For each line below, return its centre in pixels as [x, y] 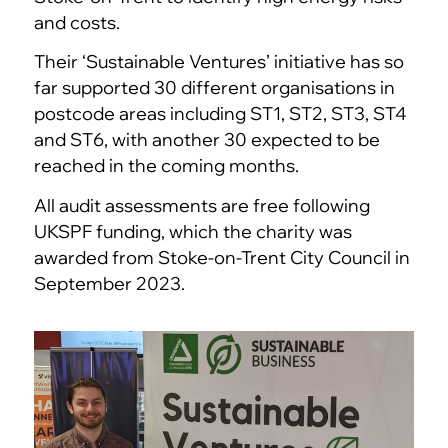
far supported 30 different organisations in [214, 88]
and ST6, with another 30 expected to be [206, 140]
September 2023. [109, 283]
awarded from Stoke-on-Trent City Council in [221, 257]
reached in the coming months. [166, 166]
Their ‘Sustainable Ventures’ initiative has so [218, 62]
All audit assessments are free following [201, 205]
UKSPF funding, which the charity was [192, 231]
